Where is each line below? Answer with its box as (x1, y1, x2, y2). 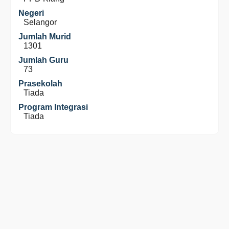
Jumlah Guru (18, 56, 68, 64)
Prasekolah (18, 79, 62, 88)
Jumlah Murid (18, 32, 71, 41)
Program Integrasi (18, 103, 88, 111)
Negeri (18, 9, 44, 17)
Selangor (24, 18, 57, 27)
